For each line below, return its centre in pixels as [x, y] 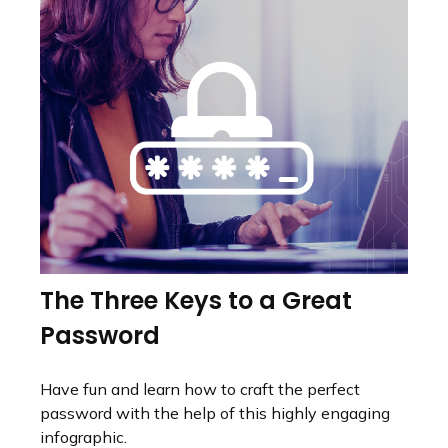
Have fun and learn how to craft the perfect [200, 389]
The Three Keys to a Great [196, 301]
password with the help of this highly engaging [215, 413]
